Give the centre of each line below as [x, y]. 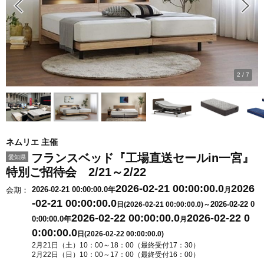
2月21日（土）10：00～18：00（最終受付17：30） [116, 245]
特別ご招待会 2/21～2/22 [76, 172]
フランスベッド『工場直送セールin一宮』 [143, 158]
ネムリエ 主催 [32, 142]
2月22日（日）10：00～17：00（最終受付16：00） [116, 255]
